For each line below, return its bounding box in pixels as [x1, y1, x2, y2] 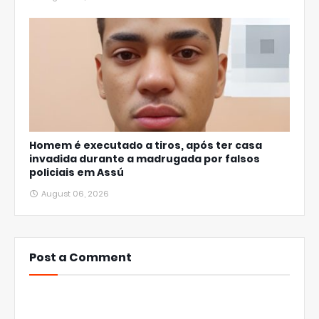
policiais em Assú [29, 165, 124, 179]
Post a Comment [29, 249, 132, 266]
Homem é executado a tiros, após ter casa [29, 138, 262, 152]
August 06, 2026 [41, 188, 109, 199]
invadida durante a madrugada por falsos [29, 152, 260, 166]
